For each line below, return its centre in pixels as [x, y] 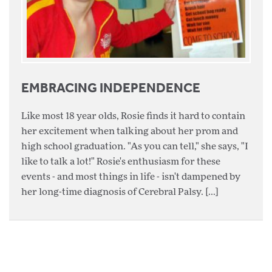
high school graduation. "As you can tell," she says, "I [135, 146]
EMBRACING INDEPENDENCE [111, 87]
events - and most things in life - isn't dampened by [131, 177]
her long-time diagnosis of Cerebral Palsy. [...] [120, 192]
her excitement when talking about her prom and [130, 131]
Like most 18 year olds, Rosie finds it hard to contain [133, 116]
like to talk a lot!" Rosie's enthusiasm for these [121, 161]
